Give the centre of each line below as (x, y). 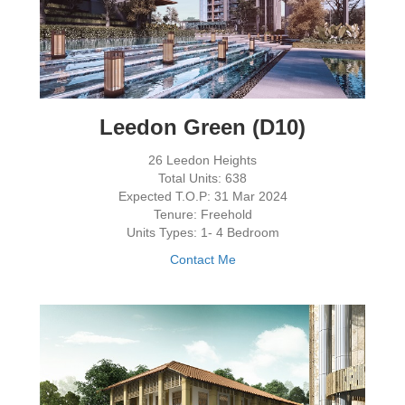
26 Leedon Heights (202, 160)
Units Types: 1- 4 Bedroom (202, 232)
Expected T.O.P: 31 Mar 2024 (202, 196)
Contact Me (202, 259)
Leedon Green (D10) (202, 127)
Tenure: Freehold (202, 214)
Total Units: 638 (202, 178)
